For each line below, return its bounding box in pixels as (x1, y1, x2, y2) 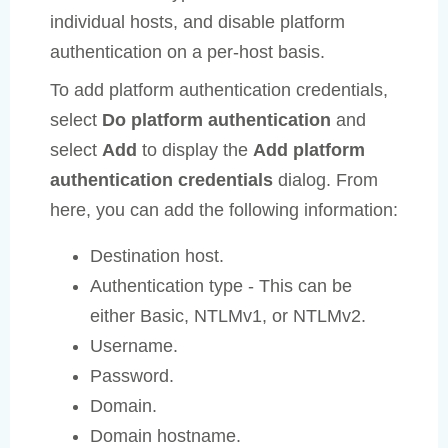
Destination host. (90, 245, 224, 266)
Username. (90, 335, 178, 356)
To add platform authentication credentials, (50, 79, 388, 100)
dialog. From (273, 169, 378, 190)
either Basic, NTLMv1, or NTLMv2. (90, 305, 366, 326)
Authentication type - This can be (90, 275, 352, 296)
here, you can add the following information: (50, 199, 398, 220)
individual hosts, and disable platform (50, 11, 345, 32)
